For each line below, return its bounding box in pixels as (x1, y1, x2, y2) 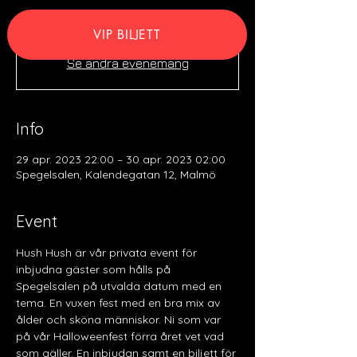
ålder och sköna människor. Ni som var (16, 312, 224, 327)
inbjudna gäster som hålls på (16, 262, 174, 277)
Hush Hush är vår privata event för (16, 245, 200, 260)
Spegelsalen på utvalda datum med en (16, 279, 225, 293)
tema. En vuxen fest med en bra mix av (16, 296, 223, 310)
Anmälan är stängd (73, 37, 182, 51)
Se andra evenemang (66, 56, 189, 70)
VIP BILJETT (93, 26, 161, 43)
